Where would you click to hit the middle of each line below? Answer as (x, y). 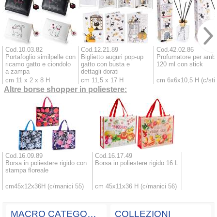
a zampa (17, 71)
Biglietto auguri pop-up (112, 57)
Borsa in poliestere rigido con (46, 163)
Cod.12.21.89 (100, 49)
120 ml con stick (180, 64)
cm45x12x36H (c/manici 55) (45, 186)
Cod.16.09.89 (24, 155)
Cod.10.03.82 (24, 49)
